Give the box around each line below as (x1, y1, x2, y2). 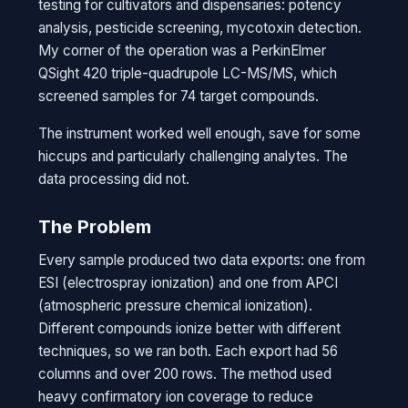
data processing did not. (38, 170, 190, 188)
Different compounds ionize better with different (38, 320, 342, 337)
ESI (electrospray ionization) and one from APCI (38, 274, 339, 291)
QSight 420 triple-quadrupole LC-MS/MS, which (38, 65, 338, 82)
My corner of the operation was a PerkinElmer (38, 42, 327, 59)
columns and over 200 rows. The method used (38, 365, 332, 382)
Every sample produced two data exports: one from (38, 251, 366, 269)
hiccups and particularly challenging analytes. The (38, 148, 349, 165)
